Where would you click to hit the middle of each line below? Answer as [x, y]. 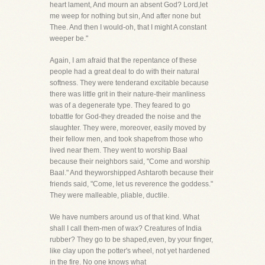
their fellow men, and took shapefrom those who [126, 139]
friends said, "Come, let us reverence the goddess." [131, 184]
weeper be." [69, 38]
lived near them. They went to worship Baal [119, 150]
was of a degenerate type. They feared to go [120, 105]
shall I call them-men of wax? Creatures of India [126, 228]
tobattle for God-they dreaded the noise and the [125, 117]
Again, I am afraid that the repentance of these [123, 60]
